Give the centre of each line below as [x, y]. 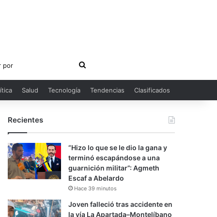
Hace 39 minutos [96, 188]
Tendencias [107, 90]
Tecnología [64, 90]
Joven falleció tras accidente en [121, 204]
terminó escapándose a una [114, 158]
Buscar [97, 64]
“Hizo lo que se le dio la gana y [118, 147]
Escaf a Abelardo [96, 178]
